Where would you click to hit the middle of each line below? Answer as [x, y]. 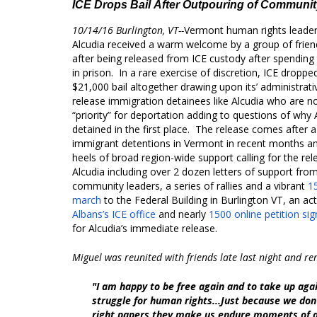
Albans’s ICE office [114, 214]
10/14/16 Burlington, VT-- [128, 30]
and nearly [182, 214]
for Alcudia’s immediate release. [148, 228]
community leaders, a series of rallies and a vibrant [190, 185]
